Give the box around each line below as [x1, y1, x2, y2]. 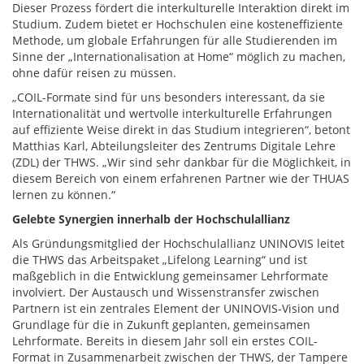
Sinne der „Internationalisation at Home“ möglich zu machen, [12, 49, 345, 64]
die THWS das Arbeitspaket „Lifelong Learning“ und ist [12, 252, 307, 267]
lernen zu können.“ [12, 187, 115, 202]
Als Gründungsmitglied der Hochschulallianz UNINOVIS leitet [12, 236, 344, 251]
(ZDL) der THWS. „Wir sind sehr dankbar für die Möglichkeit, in [12, 154, 351, 170]
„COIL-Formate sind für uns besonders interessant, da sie [12, 89, 325, 105]
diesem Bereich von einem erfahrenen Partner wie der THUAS [12, 171, 349, 186]
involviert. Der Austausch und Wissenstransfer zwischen [12, 284, 319, 300]
